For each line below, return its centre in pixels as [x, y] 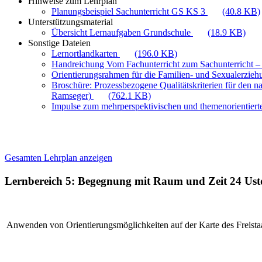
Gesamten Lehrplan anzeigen [58, 158]
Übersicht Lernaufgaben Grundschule [122, 32]
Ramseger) [73, 96]
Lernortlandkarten [86, 54]
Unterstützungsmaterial [70, 22]
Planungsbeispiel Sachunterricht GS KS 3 [130, 11]
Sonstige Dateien [59, 43]
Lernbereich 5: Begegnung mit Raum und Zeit [117, 181]
